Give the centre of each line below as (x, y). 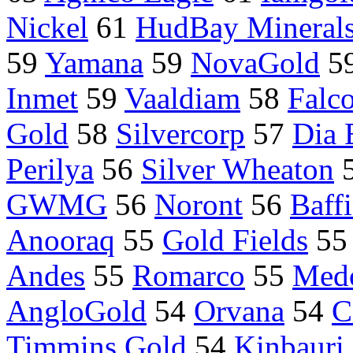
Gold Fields (235, 240)
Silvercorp (180, 134)
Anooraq (61, 240)
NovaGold (255, 63)
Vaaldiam (182, 98)
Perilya (50, 169)
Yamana (94, 63)
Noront (199, 205)
